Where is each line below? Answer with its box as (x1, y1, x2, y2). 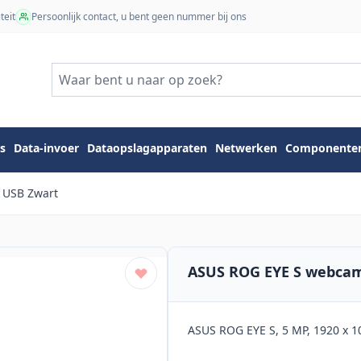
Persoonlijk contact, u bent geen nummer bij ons (31, 9, 247, 23)
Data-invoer (14, 140, 79, 156)
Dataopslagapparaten (87, 140, 207, 156)
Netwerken (215, 140, 277, 156)
